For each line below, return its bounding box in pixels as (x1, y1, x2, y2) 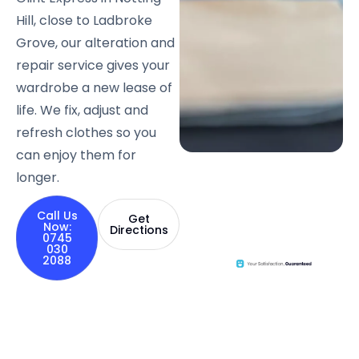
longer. (16, 167, 59, 187)
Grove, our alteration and (16, 33, 175, 52)
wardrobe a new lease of (16, 78, 172, 97)
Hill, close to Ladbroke (16, 10, 152, 30)
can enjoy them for (16, 145, 136, 164)
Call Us (36, 207, 78, 224)
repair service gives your (16, 55, 170, 75)
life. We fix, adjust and (16, 100, 148, 119)
